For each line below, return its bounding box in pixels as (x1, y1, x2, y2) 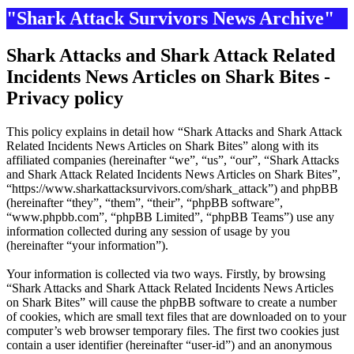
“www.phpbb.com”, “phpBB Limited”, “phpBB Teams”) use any (6, 210, 334, 224)
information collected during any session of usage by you (6, 224, 290, 239)
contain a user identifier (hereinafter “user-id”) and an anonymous (6, 338, 332, 352)
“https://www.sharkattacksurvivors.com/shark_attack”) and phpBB (6, 182, 338, 196)
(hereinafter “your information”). (6, 239, 168, 253)
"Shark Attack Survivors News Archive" (6, 8, 334, 29)
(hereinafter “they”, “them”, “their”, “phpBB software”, (6, 196, 283, 210)
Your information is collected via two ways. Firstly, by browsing (6, 267, 326, 281)
